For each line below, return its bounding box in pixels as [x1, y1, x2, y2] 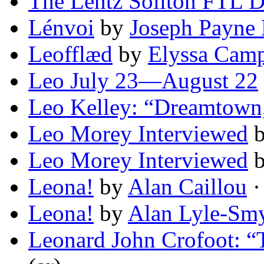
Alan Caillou [128, 174, 247, 200]
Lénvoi [28, 15, 94, 41]
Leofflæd [28, 41, 113, 67]
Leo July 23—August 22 [28, 68, 258, 94]
